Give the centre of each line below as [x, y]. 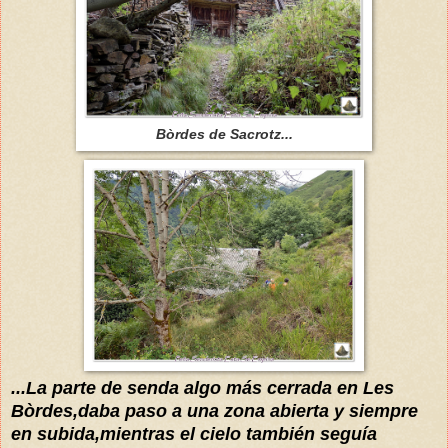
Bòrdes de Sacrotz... [224, 133]
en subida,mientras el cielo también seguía [194, 433]
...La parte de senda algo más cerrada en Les [202, 387]
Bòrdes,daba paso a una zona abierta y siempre [214, 410]
